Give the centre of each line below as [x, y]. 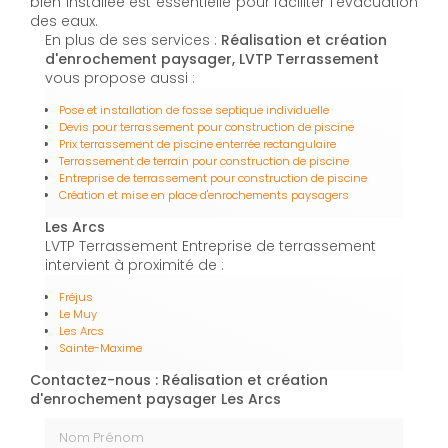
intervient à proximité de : [134, 265]
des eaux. [64, 21]
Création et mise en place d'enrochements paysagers [204, 195]
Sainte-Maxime [100, 348]
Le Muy [78, 314]
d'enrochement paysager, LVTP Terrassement [212, 59]
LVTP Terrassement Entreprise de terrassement [210, 246]
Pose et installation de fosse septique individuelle [194, 110]
